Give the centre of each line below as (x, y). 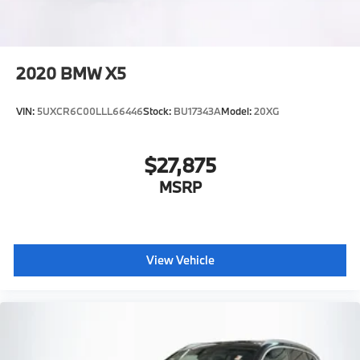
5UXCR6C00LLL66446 (90, 111)
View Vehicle (180, 260)
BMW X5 (93, 74)
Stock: (158, 111)
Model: (237, 111)
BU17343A (197, 111)
